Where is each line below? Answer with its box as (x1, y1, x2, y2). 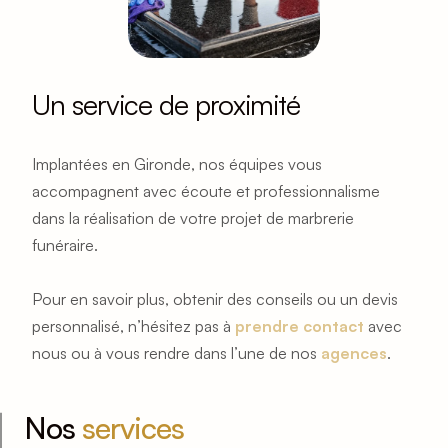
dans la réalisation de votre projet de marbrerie (32, 208, 354, 229)
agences (321, 343, 387, 364)
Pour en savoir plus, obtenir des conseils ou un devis (32, 289, 398, 310)
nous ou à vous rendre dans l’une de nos (32, 343, 321, 364)
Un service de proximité (32, 87, 300, 123)
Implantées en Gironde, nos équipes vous (32, 154, 322, 175)
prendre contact (235, 316, 364, 337)
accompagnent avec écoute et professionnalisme (32, 181, 380, 202)
